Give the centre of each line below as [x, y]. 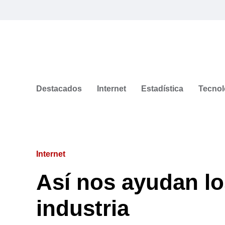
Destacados [59, 88]
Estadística [162, 88]
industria [83, 208]
